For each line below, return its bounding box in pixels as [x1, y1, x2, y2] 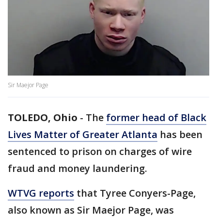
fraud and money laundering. [8, 162, 147, 175]
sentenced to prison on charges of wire [8, 145, 192, 158]
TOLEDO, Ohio [8, 111, 77, 124]
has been [157, 128, 202, 141]
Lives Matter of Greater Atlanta [8, 128, 157, 141]
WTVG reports [8, 186, 74, 200]
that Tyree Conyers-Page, [74, 186, 196, 200]
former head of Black [106, 111, 206, 124]
